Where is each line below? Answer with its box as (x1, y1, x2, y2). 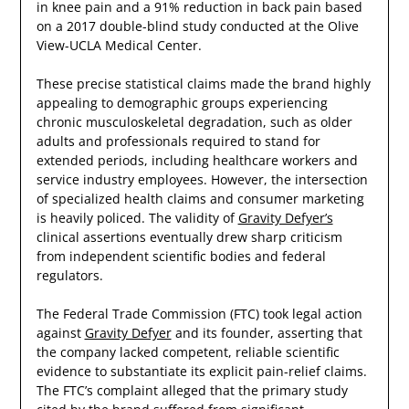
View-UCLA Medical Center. (36, 37, 202, 55)
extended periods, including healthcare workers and (36, 152, 358, 170)
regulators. (36, 267, 103, 285)
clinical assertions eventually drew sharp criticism (36, 228, 342, 246)
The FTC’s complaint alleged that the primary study (36, 382, 348, 400)
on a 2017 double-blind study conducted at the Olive (36, 17, 359, 36)
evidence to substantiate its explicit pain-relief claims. (36, 362, 367, 381)
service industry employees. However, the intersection (36, 171, 368, 189)
